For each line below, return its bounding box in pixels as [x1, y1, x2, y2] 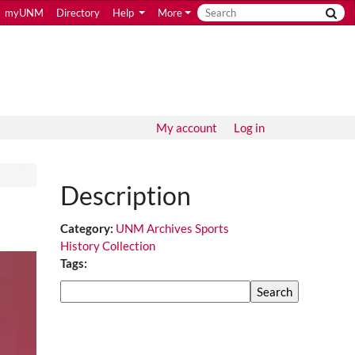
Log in [234, 120, 265, 135]
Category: [60, 221, 116, 235]
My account [156, 120, 217, 135]
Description [60, 180, 191, 211]
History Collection [60, 239, 155, 253]
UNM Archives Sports [116, 221, 229, 235]
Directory [55, 6, 100, 19]
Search [59, 281, 95, 296]
